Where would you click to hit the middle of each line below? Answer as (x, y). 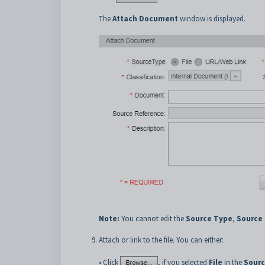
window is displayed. (212, 19)
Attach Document (145, 19)
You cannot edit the (153, 218)
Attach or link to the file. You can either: (161, 240)
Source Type (209, 218)
